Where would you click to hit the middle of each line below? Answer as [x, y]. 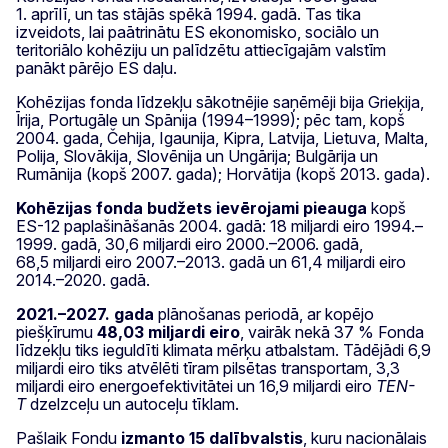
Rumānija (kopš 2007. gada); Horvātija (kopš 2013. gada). [223, 173]
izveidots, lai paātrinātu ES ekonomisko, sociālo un [197, 31]
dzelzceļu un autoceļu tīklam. [132, 403]
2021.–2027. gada [85, 313]
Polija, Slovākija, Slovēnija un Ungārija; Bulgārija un [197, 155]
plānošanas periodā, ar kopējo [264, 313]
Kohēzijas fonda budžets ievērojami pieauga [191, 207]
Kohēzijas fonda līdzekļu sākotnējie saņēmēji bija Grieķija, [220, 101]
